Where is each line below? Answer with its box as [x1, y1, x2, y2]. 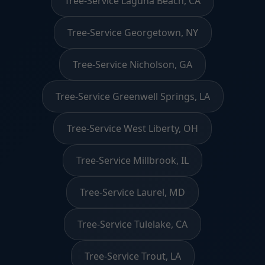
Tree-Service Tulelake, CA [77, 217, 188, 231]
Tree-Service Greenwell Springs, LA [55, 89, 210, 103]
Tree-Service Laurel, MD [80, 185, 185, 199]
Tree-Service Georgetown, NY [67, 25, 198, 39]
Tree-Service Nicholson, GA [73, 57, 192, 71]
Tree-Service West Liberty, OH [67, 121, 198, 135]
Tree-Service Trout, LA [84, 249, 181, 263]
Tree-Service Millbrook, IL [76, 153, 189, 167]
